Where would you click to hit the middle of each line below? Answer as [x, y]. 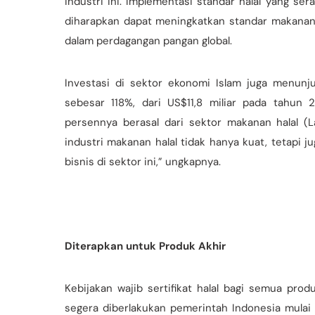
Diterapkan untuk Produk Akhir [145, 246]
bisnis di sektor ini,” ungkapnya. [143, 161]
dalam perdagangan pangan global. [148, 40]
